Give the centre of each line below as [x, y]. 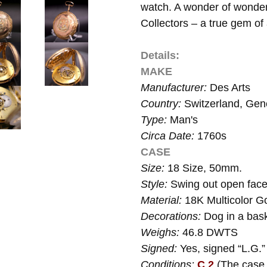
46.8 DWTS [209, 232]
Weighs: [160, 232]
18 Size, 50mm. [203, 168]
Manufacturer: [175, 88]
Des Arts [230, 88]
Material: [163, 200]
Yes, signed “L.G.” [223, 249]
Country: [162, 104]
